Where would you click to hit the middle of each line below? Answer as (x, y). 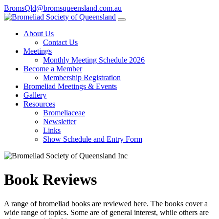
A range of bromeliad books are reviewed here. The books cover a (106, 203)
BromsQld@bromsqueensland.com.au (63, 8)
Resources (39, 104)
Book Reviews (50, 180)
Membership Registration (82, 77)
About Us (39, 33)
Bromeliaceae (64, 113)
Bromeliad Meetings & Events (70, 86)
